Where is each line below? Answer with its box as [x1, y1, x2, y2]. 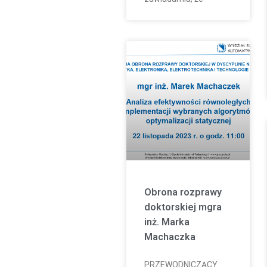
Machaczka [144, 231, 195, 243]
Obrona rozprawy [144, 186, 222, 198]
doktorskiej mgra [144, 201, 222, 213]
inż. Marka [144, 216, 190, 228]
